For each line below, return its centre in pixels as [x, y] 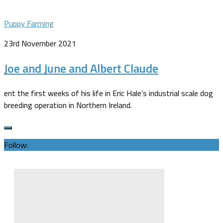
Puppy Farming [29, 23]
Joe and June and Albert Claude [81, 68]
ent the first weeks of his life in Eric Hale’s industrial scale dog [109, 93]
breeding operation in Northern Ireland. [68, 105]
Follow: [16, 145]
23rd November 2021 [40, 43]
